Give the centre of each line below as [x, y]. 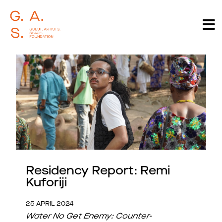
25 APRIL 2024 [50, 204]
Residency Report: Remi [98, 171]
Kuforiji [46, 183]
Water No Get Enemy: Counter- [89, 217]
